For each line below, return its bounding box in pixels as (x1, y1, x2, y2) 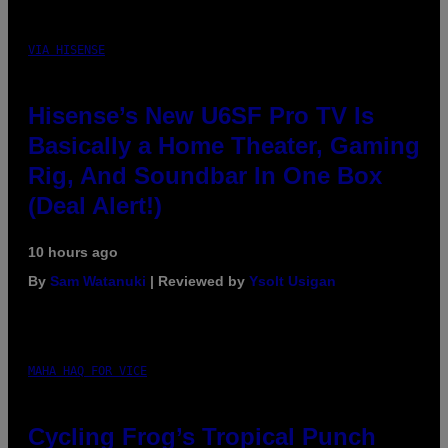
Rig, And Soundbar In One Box (28, 161, 382, 189)
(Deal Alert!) (28, 191, 162, 219)
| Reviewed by (146, 272, 249, 289)
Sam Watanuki (50, 272, 146, 289)
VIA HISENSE (28, 42, 105, 57)
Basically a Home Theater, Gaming (28, 131, 420, 159)
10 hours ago (28, 243, 118, 260)
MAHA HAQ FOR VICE (28, 363, 147, 378)
